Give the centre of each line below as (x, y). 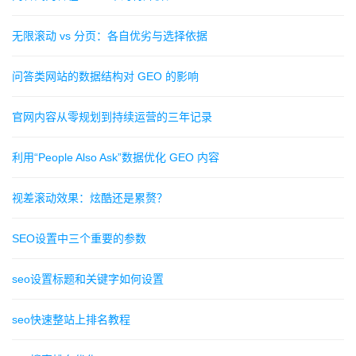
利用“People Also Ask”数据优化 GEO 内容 (116, 158)
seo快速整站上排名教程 (71, 320)
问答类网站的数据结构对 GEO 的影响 (105, 77)
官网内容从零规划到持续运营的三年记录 (112, 117)
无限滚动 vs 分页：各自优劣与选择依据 (110, 36)
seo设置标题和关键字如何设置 (88, 279)
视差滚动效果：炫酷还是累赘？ (90, 198)
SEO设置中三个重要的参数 (79, 239)
